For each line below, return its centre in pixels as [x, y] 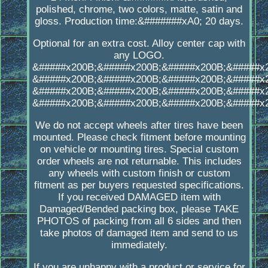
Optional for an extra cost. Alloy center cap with [139, 44]
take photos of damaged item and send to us [139, 233]
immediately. [139, 245]
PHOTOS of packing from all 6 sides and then [139, 221]
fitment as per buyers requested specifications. [139, 185]
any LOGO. [139, 56]
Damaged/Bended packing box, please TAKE [139, 209]
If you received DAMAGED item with [139, 197]
